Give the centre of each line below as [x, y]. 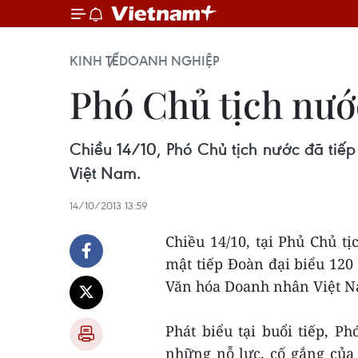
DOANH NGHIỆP [169, 61]
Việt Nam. [105, 173]
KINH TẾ [94, 61]
